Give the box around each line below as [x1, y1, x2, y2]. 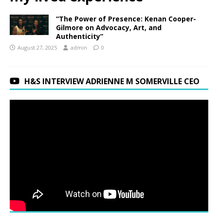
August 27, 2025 [18, 43, 57, 51]
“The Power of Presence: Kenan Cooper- [56, 14, 196, 23]
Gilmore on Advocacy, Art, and [56, 22, 162, 32]
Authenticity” [56, 31, 103, 41]
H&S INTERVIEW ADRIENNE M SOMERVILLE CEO [24, 75, 200, 87]
